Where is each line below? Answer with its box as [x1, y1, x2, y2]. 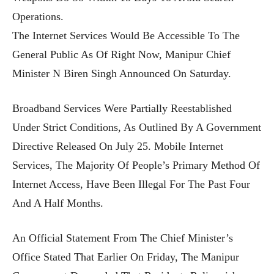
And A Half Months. [12, 196, 103, 209]
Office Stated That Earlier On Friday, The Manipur [12, 250, 239, 263]
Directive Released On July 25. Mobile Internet [12, 139, 223, 152]
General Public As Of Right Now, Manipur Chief [12, 48, 231, 61]
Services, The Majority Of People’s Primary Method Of [12, 158, 260, 171]
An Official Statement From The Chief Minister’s [12, 231, 233, 244]
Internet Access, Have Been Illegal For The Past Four [12, 177, 250, 190]
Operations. [12, 10, 64, 23]
